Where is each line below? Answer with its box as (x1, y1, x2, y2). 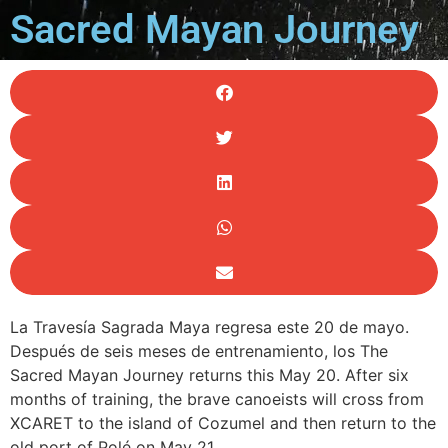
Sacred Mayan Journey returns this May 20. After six (10, 365, 409, 385)
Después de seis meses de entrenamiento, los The (10, 341, 388, 361)
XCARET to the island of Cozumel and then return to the (10, 413, 436, 433)
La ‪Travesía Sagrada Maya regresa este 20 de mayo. (10, 317, 409, 337)
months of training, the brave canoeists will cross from (10, 389, 424, 409)
